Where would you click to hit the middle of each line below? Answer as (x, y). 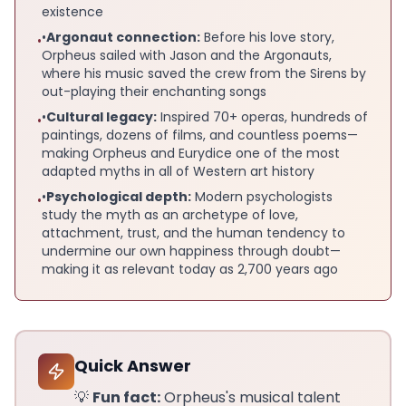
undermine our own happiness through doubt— (191, 251)
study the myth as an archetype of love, (170, 214)
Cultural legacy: (101, 116)
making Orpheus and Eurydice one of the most (191, 153)
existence (72, 11)
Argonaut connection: (123, 37)
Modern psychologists (262, 196)
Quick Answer (133, 365)
